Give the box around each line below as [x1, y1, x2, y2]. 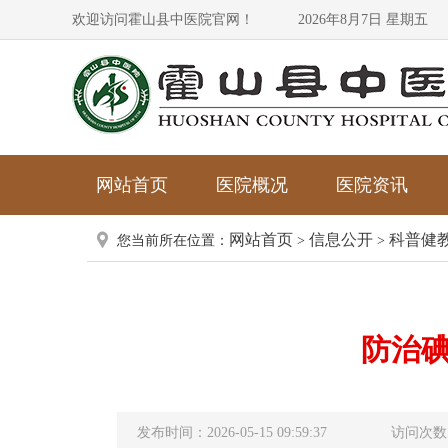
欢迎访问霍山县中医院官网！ [72, 12, 254, 27]
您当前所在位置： [117, 233, 229, 248]
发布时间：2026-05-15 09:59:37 [137, 425, 327, 440]
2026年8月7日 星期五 [298, 12, 428, 27]
